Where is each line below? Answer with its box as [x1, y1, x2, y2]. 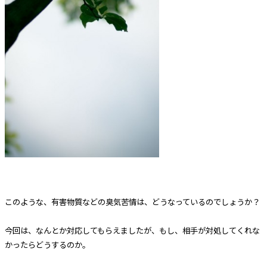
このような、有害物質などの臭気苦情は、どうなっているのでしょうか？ [4, 195, 260, 207]
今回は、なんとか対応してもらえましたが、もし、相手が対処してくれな [4, 224, 260, 236]
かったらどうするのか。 [4, 238, 90, 250]
